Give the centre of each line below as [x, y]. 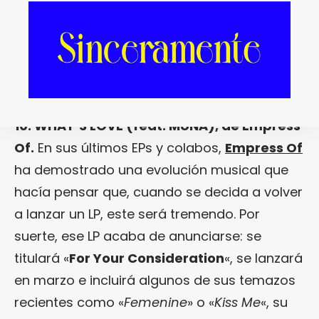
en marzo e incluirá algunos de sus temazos [155, 280]
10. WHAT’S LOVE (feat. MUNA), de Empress [157, 125]
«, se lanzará [263, 258]
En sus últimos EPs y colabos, [130, 147]
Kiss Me [237, 302]
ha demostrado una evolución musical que [151, 169]
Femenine [156, 302]
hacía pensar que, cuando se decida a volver [158, 192]
